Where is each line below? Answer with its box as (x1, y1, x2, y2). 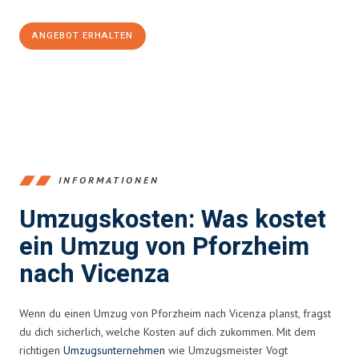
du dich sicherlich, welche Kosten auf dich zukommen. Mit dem (19, 324, 316, 339)
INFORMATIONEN (58, 174, 159, 187)
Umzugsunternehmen (63, 342, 165, 357)
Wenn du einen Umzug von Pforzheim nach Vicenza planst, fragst (19, 305, 331, 321)
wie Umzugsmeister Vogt (165, 342, 288, 357)
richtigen (19, 342, 63, 357)
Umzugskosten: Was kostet (19, 201, 326, 238)
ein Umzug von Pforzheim (19, 228, 309, 265)
